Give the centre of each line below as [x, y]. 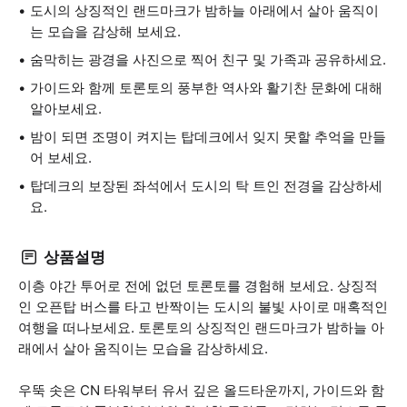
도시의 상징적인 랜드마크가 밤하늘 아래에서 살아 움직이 [204, 10]
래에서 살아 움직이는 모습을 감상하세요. [143, 348]
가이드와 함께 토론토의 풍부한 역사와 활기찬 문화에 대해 [206, 88]
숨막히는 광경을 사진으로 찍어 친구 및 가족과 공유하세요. [208, 60]
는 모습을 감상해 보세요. [105, 31]
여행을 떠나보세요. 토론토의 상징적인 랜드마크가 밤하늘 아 [201, 328]
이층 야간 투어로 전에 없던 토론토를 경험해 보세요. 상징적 [198, 286]
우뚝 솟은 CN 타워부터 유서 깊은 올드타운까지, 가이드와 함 [201, 390]
